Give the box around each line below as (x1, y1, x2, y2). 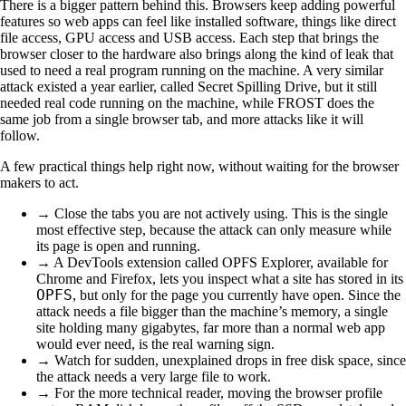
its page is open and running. (36, 237, 200, 254)
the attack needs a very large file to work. (36, 368, 271, 384)
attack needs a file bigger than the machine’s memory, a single (36, 303, 388, 319)
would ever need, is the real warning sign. (36, 335, 275, 352)
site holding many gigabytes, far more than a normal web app (36, 319, 385, 335)
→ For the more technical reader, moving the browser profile (36, 384, 382, 401)
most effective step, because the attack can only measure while (36, 221, 391, 237)
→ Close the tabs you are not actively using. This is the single (36, 205, 388, 221)
